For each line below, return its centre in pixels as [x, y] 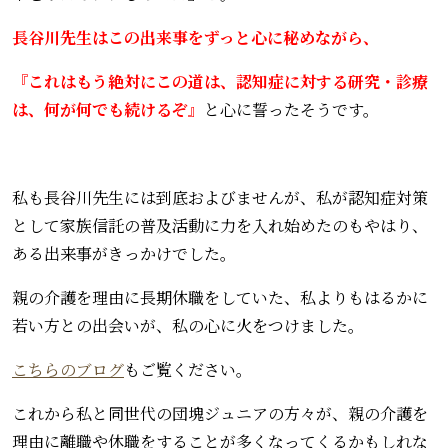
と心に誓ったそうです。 [291, 109]
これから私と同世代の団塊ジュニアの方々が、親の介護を [220, 413]
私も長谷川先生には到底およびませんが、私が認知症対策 [220, 197]
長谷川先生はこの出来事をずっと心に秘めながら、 [195, 37]
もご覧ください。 [188, 369]
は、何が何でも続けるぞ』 [108, 109]
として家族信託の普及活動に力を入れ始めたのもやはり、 [220, 225]
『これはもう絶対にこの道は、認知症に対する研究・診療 [220, 81]
